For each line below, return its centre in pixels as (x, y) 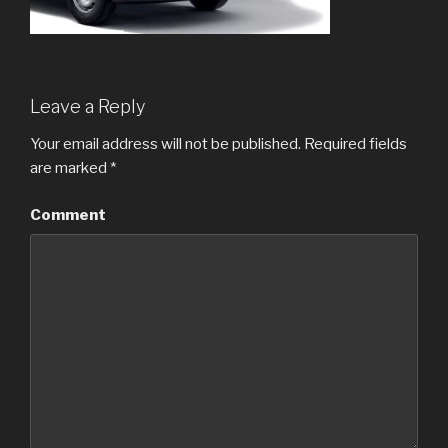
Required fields (354, 144)
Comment (68, 214)
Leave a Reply (87, 106)
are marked (70, 168)
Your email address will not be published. (165, 144)
